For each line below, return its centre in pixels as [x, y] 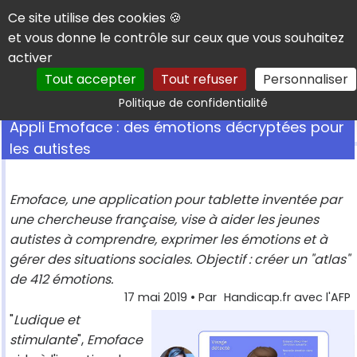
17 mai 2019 [156, 298]
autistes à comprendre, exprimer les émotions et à [169, 240]
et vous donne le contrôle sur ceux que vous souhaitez [176, 38]
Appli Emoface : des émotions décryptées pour [177, 127]
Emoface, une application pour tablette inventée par [176, 200]
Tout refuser [199, 79]
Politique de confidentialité [193, 103]
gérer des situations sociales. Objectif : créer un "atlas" [180, 260]
